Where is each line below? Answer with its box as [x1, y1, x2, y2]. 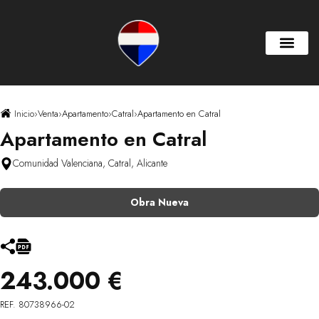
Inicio [11, 107, 34, 120]
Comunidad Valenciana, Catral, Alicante [13, 156, 167, 170]
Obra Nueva [130, 195, 189, 209]
